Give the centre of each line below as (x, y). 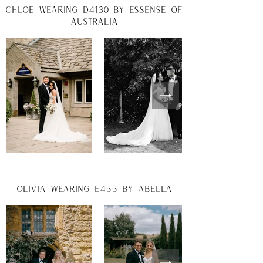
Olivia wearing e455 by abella (94, 188)
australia (94, 21)
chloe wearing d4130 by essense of (94, 9)
